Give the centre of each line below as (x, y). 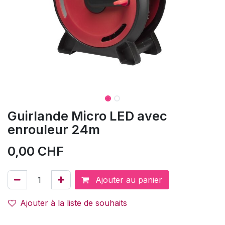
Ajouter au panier (128, 180)
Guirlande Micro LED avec (87, 116)
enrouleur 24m (54, 130)
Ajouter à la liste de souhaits (74, 203)
